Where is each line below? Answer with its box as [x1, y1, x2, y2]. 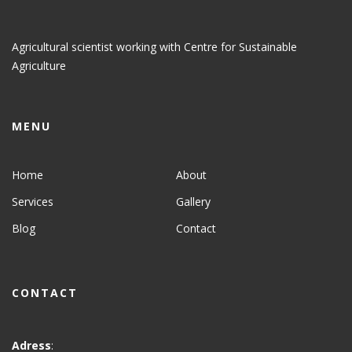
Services [12, 193, 53, 209]
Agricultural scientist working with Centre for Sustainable [12, 38, 297, 54]
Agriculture [12, 57, 66, 73]
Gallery [175, 193, 211, 209]
